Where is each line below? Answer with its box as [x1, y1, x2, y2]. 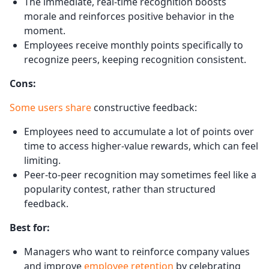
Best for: [10, 220, 50, 234]
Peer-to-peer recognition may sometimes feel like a [24, 168, 256, 181]
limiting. [24, 153, 61, 167]
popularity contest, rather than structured [24, 182, 216, 196]
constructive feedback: [91, 100, 197, 114]
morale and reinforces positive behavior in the [24, 9, 234, 23]
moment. [24, 23, 65, 37]
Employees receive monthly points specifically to [24, 38, 243, 52]
